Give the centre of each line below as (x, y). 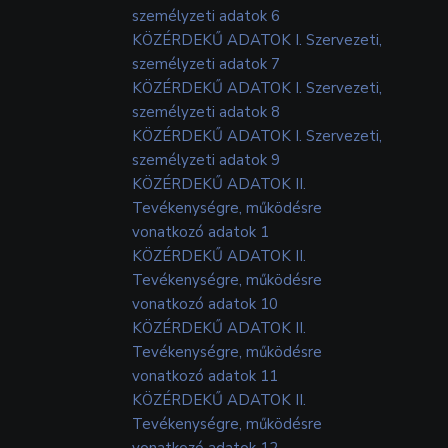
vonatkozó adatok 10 (205, 303)
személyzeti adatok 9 (206, 159)
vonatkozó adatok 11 (205, 375)
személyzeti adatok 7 (206, 63)
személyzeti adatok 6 (206, 15)
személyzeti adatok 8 (206, 111)
